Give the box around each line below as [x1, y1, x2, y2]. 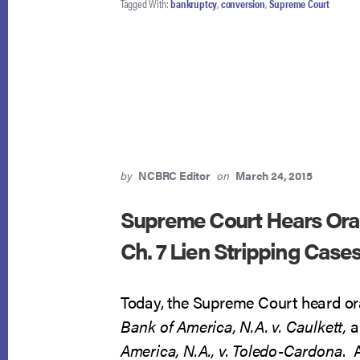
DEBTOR [213, 7, 264, 23]
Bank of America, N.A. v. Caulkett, [120, 314, 347, 337]
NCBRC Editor [138, 167, 211, 183]
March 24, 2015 [235, 167, 313, 183]
